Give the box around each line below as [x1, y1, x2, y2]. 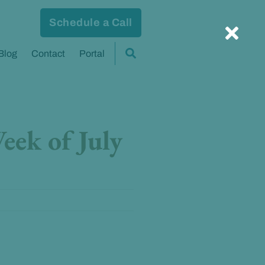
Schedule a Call [49, 17, 132, 29]
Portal [79, 48, 105, 59]
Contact [31, 48, 66, 59]
